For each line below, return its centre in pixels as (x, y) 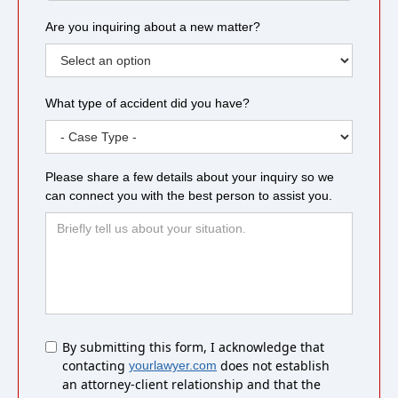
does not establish (273, 366)
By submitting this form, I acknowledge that (193, 347)
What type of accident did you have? (147, 103)
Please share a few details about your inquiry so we (190, 177)
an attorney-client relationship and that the (191, 385)
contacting (96, 366)
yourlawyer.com (173, 366)
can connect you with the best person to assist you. (189, 196)
